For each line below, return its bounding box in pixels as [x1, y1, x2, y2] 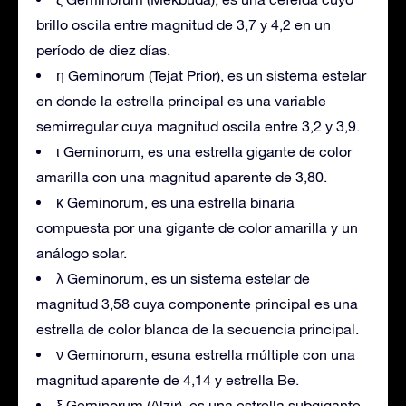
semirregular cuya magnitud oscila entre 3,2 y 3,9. [36, 117, 360, 134]
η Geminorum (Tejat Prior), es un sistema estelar [56, 66, 366, 83]
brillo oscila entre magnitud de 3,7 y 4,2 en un [36, 15, 331, 33]
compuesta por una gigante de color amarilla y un [36, 218, 358, 236]
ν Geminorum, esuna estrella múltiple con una [56, 345, 355, 362]
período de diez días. [36, 41, 170, 58]
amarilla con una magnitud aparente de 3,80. [36, 168, 327, 185]
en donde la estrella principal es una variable [36, 92, 326, 109]
